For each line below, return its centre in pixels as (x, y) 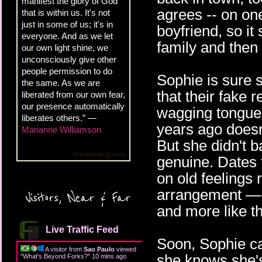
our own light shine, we (65, 47)
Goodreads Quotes (99, 154)
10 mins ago (109, 256)
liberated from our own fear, (73, 94)
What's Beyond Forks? (55, 256)
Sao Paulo (99, 249)
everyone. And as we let (67, 36)
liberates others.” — (59, 118)
